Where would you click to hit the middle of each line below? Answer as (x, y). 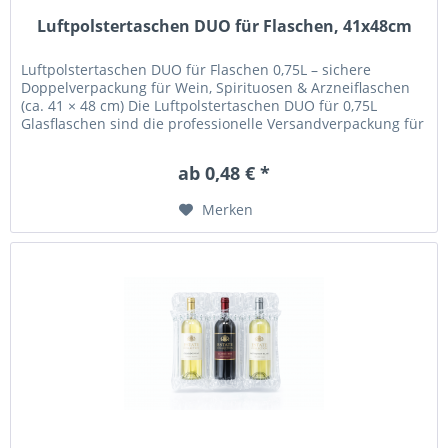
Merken (228, 210)
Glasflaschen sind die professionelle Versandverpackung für (223, 124)
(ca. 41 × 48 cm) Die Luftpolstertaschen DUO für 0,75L (199, 106)
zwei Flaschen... (74, 142)
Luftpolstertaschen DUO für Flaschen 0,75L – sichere (196, 70)
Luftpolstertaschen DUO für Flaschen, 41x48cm (224, 26)
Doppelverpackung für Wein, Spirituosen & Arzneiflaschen (216, 88)
